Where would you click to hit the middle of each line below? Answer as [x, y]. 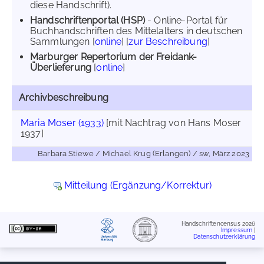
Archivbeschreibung [64, 98]
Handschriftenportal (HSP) [88, 20]
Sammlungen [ [62, 42]
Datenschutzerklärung [225, 236]
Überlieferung [61, 67]
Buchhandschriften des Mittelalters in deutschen [136, 31]
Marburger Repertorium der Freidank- [114, 57]
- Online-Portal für [187, 20]
